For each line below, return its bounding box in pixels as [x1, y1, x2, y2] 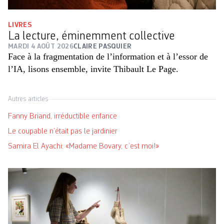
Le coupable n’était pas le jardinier [8, 127, 117, 136]
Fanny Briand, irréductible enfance [8, 112, 117, 121]
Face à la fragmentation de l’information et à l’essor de [8, 51, 208, 62]
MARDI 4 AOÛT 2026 [8, 43, 73, 50]
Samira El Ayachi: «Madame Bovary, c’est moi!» [8, 142, 159, 151]
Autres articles [8, 95, 48, 103]
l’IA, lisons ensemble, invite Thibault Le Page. [8, 64, 178, 74]
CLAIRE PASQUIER [73, 43, 132, 50]
